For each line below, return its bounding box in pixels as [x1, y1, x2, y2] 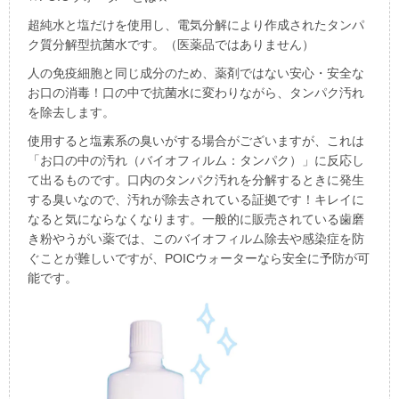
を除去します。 [28, 104, 115, 119]
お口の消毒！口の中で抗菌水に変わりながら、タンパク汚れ [28, 85, 364, 100]
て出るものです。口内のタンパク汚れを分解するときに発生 [28, 172, 364, 187]
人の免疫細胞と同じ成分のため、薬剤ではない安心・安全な [28, 65, 364, 80]
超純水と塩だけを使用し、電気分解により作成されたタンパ [28, 17, 364, 32]
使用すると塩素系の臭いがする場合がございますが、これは [28, 133, 364, 148]
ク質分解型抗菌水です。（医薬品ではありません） [28, 37, 314, 52]
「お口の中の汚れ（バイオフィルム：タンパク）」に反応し [28, 152, 364, 167]
